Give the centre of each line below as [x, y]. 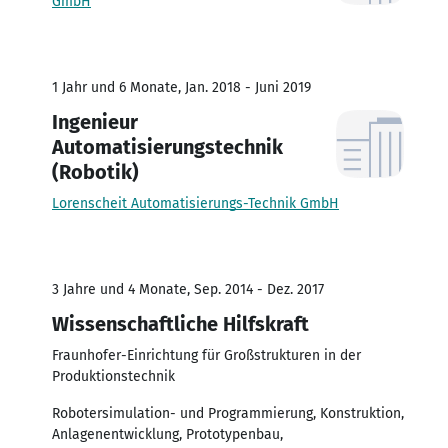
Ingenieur [95, 121]
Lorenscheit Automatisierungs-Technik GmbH [195, 203]
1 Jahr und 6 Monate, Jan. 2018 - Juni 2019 [181, 87]
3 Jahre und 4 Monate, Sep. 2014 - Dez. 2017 [188, 289]
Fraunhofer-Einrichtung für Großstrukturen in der [206, 355]
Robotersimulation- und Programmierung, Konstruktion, [228, 413]
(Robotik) [95, 171]
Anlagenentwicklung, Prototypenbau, [167, 434]
